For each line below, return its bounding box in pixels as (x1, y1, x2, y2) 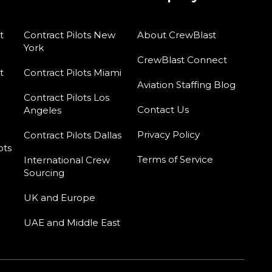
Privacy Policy (137, 128, 200, 140)
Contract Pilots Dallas (23, 129, 121, 141)
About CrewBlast (137, 29, 216, 41)
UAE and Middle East (23, 216, 120, 228)
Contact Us (137, 103, 189, 115)
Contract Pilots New (23, 29, 115, 41)
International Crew (23, 154, 110, 166)
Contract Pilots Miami (23, 66, 121, 78)
